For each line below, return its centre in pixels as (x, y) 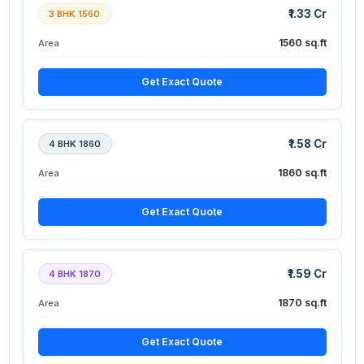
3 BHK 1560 (74, 14)
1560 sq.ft (302, 43)
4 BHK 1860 (75, 144)
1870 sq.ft (302, 303)
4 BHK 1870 (75, 274)
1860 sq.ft (302, 173)
